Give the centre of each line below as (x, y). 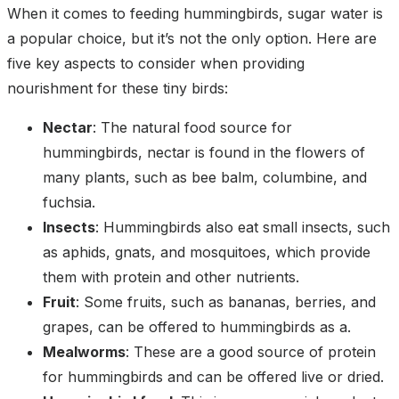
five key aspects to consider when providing (156, 64)
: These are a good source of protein (251, 352)
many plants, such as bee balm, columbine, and (205, 178)
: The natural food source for (192, 128)
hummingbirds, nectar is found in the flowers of (204, 153)
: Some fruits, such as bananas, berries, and (226, 302)
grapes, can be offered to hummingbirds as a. (197, 327)
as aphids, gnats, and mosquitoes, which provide (207, 252)
